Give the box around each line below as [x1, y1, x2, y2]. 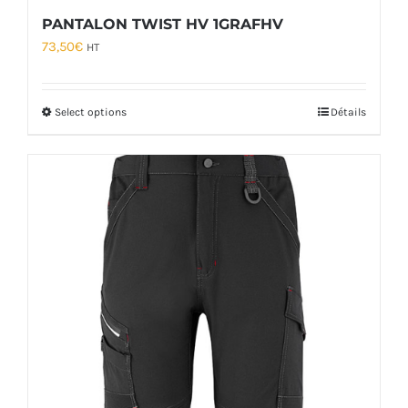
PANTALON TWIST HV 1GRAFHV [42, 15, 283, 34]
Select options [55, 106, 127, 119]
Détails [331, 106, 366, 119]
